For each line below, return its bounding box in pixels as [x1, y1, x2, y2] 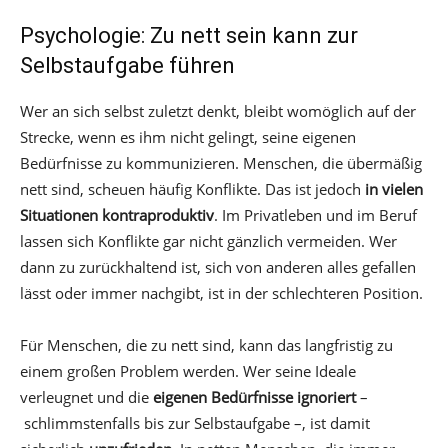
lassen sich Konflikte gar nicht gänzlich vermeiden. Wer [20, 230, 397, 251]
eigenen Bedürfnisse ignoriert [153, 386, 356, 407]
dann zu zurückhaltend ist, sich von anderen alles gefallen [20, 256, 416, 277]
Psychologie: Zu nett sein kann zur [20, 22, 358, 48]
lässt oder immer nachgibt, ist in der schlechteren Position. [20, 282, 423, 303]
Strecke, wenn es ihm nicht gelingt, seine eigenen [20, 126, 356, 147]
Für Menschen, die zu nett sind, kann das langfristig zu [20, 334, 393, 355]
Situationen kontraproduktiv [20, 204, 214, 225]
